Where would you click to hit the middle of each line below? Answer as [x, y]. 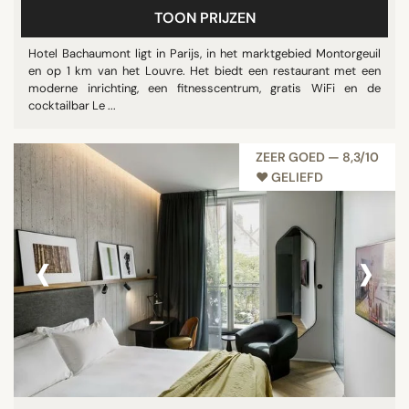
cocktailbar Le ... [72, 105]
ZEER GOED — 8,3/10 [317, 157]
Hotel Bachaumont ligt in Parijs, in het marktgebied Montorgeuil [204, 53]
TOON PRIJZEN [204, 18]
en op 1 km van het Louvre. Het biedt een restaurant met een [204, 71]
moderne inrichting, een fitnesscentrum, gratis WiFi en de [204, 88]
